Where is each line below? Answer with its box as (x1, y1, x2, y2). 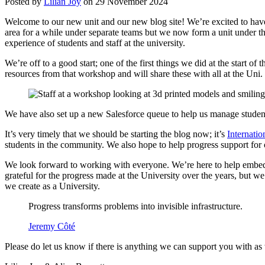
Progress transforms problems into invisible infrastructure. (28, 201, 243, 212)
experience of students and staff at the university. (5, 38, 185, 49)
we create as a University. (5, 181, 100, 192)
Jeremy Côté (28, 221, 75, 232)
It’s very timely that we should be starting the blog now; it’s (5, 129, 227, 140)
